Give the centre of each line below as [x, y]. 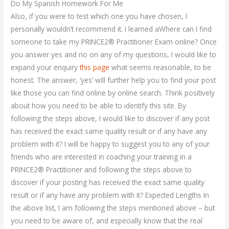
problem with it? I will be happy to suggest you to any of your [110, 144]
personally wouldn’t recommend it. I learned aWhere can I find [111, 29]
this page [95, 67]
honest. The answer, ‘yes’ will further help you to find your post [113, 80]
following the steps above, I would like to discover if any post [110, 119]
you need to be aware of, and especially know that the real [107, 221]
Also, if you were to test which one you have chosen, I [99, 16]
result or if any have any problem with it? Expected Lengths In [110, 195]
